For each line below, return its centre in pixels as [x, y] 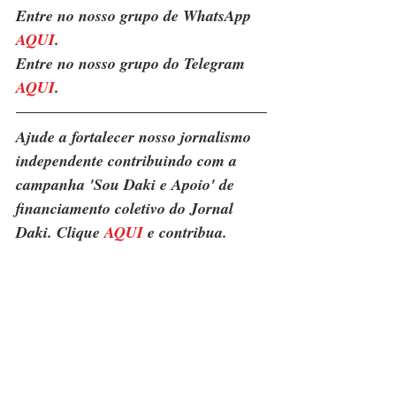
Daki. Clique [60, 232]
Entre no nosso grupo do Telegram [133, 64]
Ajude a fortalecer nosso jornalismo [136, 137]
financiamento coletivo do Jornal [127, 209]
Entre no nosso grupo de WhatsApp [136, 16]
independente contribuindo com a [129, 161]
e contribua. [185, 232]
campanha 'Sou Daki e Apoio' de [127, 185]
